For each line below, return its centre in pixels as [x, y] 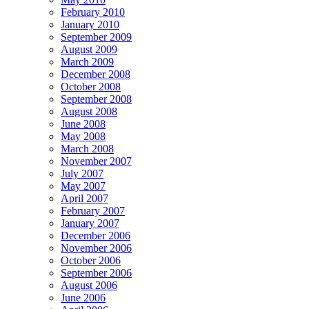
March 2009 [87, 61]
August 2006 [89, 285]
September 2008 [96, 99]
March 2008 [87, 148]
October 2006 [91, 260]
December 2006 [96, 235]
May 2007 [83, 186]
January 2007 [90, 223]
